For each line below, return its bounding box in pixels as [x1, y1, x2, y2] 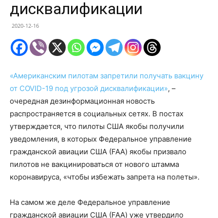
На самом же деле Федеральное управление [10, 197, 170, 207]
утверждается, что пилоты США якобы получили [10, 121, 184, 131]
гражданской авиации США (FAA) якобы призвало [10, 146, 186, 156]
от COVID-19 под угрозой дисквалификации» [10, 83, 168, 93]
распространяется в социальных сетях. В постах [10, 109, 183, 118]
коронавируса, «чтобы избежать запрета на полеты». [10, 172, 201, 182]
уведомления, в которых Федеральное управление [10, 134, 192, 144]
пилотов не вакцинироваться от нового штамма [10, 159, 179, 169]
